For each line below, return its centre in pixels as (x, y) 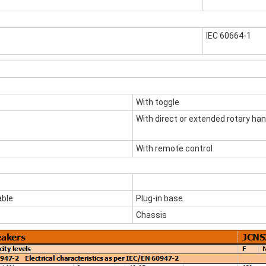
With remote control (174, 148)
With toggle (158, 102)
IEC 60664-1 (229, 36)
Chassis (151, 215)
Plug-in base (159, 198)
